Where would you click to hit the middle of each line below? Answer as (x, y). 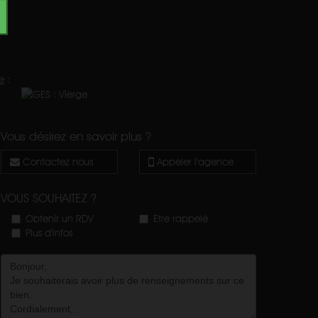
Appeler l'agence (194, 161)
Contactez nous (56, 161)
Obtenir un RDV (60, 218)
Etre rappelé (181, 218)
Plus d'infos (49, 232)
